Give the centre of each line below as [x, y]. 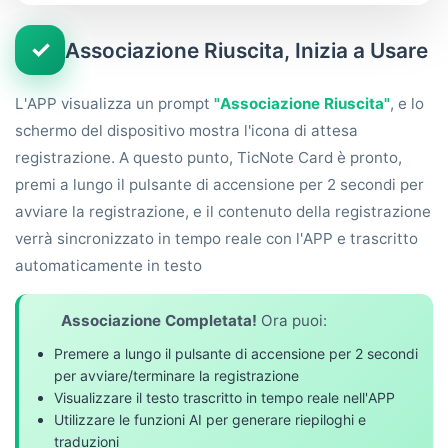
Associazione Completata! [159, 321]
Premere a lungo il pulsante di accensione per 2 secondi [236, 354]
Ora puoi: [292, 321]
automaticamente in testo [108, 266]
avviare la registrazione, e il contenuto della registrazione [223, 212]
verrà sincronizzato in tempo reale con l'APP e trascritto [216, 239]
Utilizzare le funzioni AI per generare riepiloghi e [210, 420]
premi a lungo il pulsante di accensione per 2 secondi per [219, 185]
